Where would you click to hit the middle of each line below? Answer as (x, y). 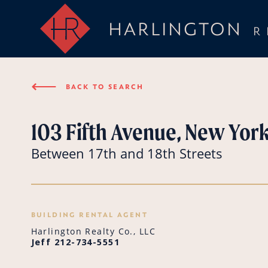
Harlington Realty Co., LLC (93, 232)
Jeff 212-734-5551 (75, 242)
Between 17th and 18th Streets (127, 154)
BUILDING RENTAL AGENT (89, 215)
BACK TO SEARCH (105, 86)
